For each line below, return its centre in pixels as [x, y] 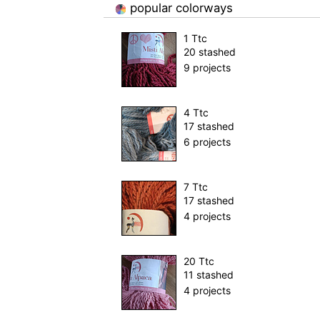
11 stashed [208, 275]
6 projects [207, 142]
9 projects [207, 68]
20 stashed [209, 52]
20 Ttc [199, 261]
